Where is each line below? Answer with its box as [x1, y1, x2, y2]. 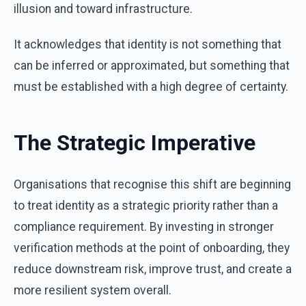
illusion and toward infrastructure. [14, 1, 193, 16]
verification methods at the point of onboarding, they [14, 241, 290, 255]
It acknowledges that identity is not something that [14, 37, 281, 51]
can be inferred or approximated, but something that [14, 58, 290, 72]
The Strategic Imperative [14, 130, 255, 156]
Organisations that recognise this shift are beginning [14, 178, 291, 192]
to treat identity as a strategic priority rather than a [14, 199, 278, 213]
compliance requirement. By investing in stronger [14, 220, 274, 234]
